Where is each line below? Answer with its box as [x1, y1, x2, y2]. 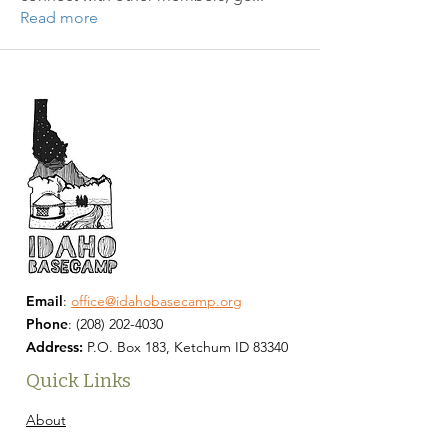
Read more [20, 8, 98, 27]
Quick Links [26, 369, 131, 392]
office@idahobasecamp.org [71, 292, 242, 310]
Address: [26, 338, 87, 356]
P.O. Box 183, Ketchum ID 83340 [87, 338, 288, 356]
